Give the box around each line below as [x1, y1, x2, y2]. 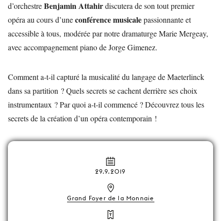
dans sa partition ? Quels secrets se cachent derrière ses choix [8, 85, 197, 96]
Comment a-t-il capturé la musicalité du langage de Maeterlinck [8, 72, 204, 82]
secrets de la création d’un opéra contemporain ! [8, 113, 157, 123]
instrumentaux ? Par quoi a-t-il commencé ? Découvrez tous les [8, 99, 204, 110]
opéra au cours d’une [8, 14, 75, 25]
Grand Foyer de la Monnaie [67, 194, 154, 202]
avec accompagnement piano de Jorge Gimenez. [8, 42, 160, 52]
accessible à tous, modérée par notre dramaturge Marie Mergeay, [8, 28, 208, 38]
